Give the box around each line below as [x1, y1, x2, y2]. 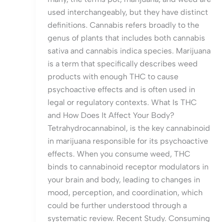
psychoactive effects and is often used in [48, 85, 195, 95]
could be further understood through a [48, 201, 187, 211]
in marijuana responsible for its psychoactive [48, 136, 208, 146]
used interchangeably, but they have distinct [48, 7, 208, 17]
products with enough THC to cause [48, 72, 178, 82]
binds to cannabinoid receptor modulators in [48, 162, 209, 172]
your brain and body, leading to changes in [48, 175, 200, 185]
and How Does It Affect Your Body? [48, 111, 174, 120]
